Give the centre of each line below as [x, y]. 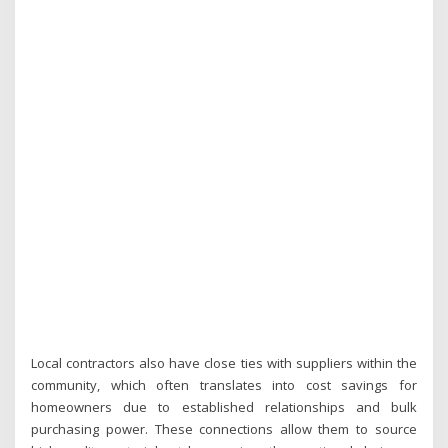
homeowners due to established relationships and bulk [224, 407]
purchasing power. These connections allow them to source [224, 429]
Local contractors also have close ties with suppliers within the [224, 363]
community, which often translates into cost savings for [224, 385]
